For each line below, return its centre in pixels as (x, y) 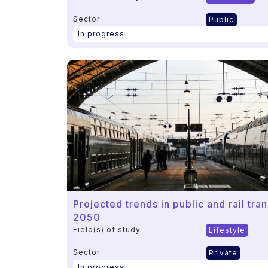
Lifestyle (227, 230)
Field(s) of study (107, 229)
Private (223, 252)
